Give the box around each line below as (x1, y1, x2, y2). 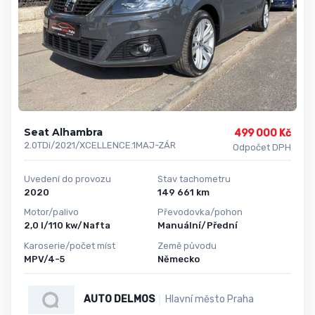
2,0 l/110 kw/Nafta (24, 220, 110, 231)
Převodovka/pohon (157, 207, 243, 218)
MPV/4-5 (24, 254, 65, 265)
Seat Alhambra (24, 125, 103, 139)
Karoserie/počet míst (24, 240, 115, 252)
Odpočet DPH (232, 141, 291, 153)
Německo (157, 254, 200, 265)
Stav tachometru (157, 173, 231, 184)
